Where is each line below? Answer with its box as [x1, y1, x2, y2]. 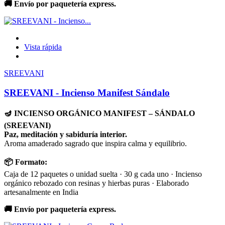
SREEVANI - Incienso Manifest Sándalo [4, 87, 170, 98]
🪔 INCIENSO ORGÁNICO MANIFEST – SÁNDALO [4, 109, 195, 118]
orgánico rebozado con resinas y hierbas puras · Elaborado [4, 179, 189, 188]
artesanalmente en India [4, 188, 78, 197]
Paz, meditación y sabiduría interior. [4, 130, 127, 139]
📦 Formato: [4, 158, 47, 167]
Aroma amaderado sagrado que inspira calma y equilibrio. [4, 139, 187, 148]
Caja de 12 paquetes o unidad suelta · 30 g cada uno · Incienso [4, 170, 202, 179]
